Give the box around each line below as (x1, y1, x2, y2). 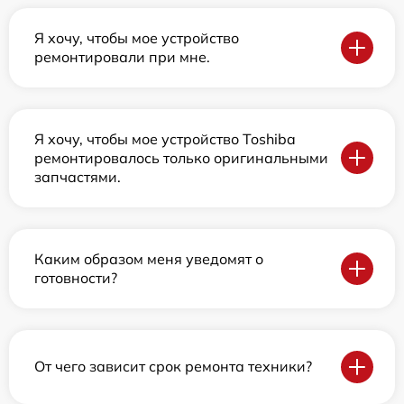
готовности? (34, 268, 117, 287)
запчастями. (34, 167, 121, 186)
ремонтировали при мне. (34, 47, 210, 66)
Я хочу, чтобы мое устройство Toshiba (34, 129, 296, 148)
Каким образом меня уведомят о (34, 249, 263, 268)
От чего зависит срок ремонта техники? (34, 357, 312, 376)
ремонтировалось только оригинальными (34, 148, 328, 167)
